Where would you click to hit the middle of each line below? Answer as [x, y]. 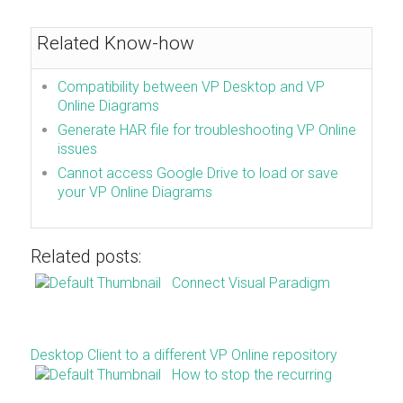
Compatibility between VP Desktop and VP [192, 86]
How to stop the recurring [251, 374]
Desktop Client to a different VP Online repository [184, 354]
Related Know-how [116, 43]
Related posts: [85, 256]
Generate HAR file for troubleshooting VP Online [207, 130]
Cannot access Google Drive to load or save [198, 173]
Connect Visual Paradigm [251, 282]
